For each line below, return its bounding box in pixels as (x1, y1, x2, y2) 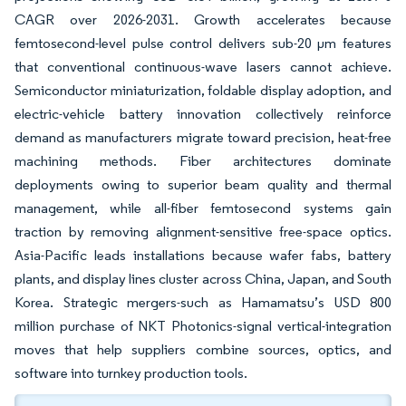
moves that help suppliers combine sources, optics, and (14, 341, 391, 358)
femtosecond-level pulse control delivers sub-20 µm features (14, 34, 391, 52)
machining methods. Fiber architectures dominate (14, 152, 391, 169)
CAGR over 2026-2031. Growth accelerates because (14, 11, 391, 28)
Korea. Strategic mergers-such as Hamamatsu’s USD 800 (14, 294, 391, 311)
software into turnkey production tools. (14, 364, 247, 382)
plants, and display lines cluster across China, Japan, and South (14, 270, 391, 287)
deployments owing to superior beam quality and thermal (14, 176, 391, 193)
